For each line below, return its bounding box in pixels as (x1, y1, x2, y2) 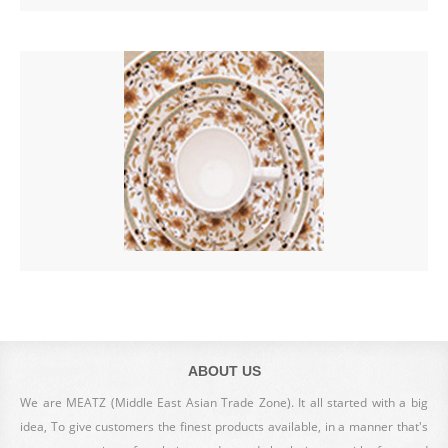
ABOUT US (187, 363, 261, 379)
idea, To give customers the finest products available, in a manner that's (20, 418, 428, 435)
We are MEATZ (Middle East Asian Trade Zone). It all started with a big (20, 394, 428, 411)
